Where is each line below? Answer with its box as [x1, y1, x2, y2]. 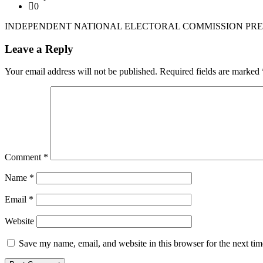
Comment [5, 152, 43, 163]
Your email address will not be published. [5, 66, 157, 77]
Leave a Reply [5, 42, 73, 55]
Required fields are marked [160, 66, 262, 77]
